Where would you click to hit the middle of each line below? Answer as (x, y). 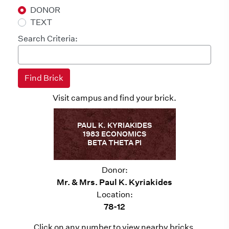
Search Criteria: (48, 39)
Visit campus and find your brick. (114, 98)
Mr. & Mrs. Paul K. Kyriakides (114, 182)
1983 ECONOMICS (114, 134)
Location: (114, 194)
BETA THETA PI (114, 143)
